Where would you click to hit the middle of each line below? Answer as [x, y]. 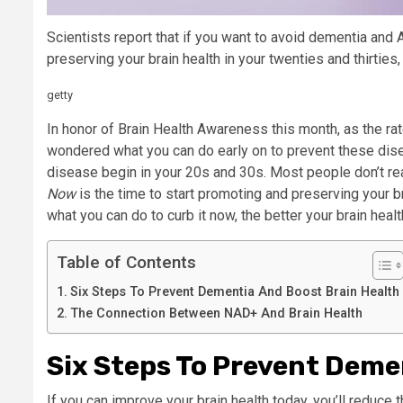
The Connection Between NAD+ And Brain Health [216, 314]
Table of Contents [126, 263]
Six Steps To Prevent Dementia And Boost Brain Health [234, 292]
